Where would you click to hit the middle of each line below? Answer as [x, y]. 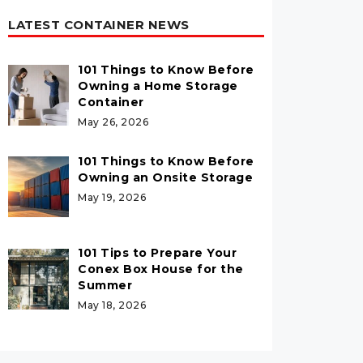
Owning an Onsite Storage [166, 177]
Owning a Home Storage [158, 85]
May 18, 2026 [112, 305]
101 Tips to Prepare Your [158, 253]
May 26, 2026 [113, 122]
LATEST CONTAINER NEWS [99, 24]
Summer [105, 285]
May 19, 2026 [112, 197]
